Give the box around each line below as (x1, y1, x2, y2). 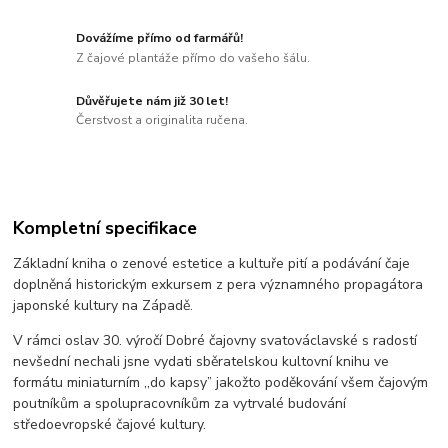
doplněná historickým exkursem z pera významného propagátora (13, 275, 424, 295)
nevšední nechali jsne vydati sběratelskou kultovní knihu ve (13, 352, 390, 372)
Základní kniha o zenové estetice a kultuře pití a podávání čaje (13, 254, 411, 274)
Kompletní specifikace (13, 215, 198, 240)
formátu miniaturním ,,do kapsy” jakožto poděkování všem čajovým (13, 373, 429, 393)
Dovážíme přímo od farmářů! (76, 29, 244, 46)
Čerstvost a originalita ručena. (76, 112, 249, 129)
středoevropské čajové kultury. (13, 415, 207, 435)
